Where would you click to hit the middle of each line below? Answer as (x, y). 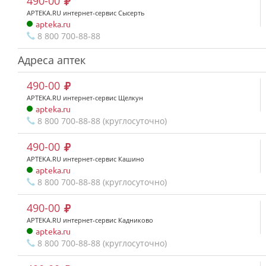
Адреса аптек (52, 60)
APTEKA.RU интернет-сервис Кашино (85, 159)
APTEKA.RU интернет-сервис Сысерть (86, 13)
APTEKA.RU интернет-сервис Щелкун (85, 98)
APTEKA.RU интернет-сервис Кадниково (90, 220)
